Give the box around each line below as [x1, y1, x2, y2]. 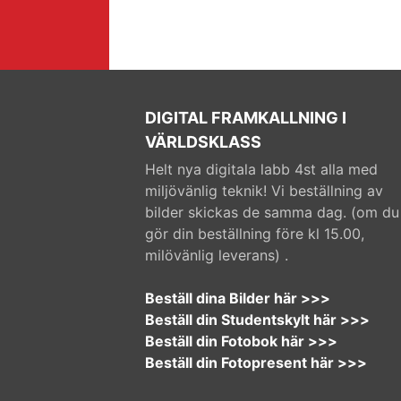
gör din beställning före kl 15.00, [145, 224, 364, 243]
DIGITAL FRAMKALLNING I [145, 107, 346, 127]
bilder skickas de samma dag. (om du [145, 202, 399, 221]
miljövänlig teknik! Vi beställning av [145, 181, 383, 200]
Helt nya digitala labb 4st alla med [145, 159, 378, 178]
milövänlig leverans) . [145, 245, 288, 264]
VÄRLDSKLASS [145, 132, 261, 151]
